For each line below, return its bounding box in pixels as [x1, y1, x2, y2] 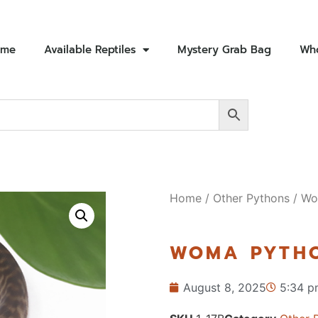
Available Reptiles [43, 42, 136, 57]
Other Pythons [212, 191, 290, 205]
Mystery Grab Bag [177, 42, 271, 57]
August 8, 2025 [182, 280, 266, 295]
